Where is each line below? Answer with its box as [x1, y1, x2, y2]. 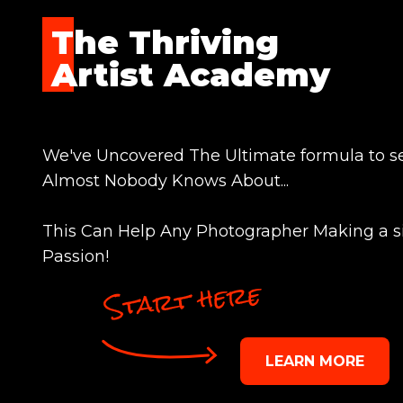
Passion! [42, 246, 109, 266]
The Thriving [51, 22, 279, 62]
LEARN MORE [264, 353, 364, 370]
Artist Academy [51, 55, 330, 94]
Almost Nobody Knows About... [42, 171, 289, 191]
